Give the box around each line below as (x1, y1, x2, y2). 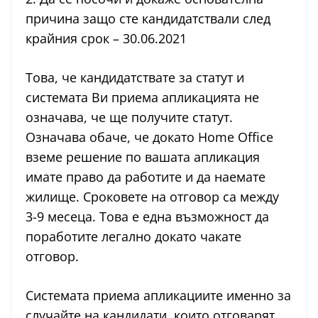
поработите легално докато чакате (26, 228, 241, 246)
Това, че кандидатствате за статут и (26, 69, 244, 87)
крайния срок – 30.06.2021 (26, 30, 187, 48)
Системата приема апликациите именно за (26, 287, 291, 305)
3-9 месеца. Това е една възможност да (26, 208, 269, 226)
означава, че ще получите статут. (26, 109, 233, 126)
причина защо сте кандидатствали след (26, 10, 270, 28)
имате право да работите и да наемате (26, 168, 265, 186)
